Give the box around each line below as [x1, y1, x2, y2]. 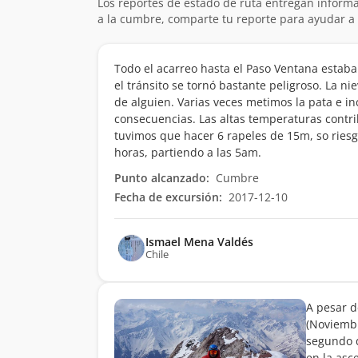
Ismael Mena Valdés [145, 234, 253, 249]
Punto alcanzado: [114, 170, 209, 185]
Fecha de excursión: [114, 189, 222, 205]
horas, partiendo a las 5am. [114, 145, 261, 160]
